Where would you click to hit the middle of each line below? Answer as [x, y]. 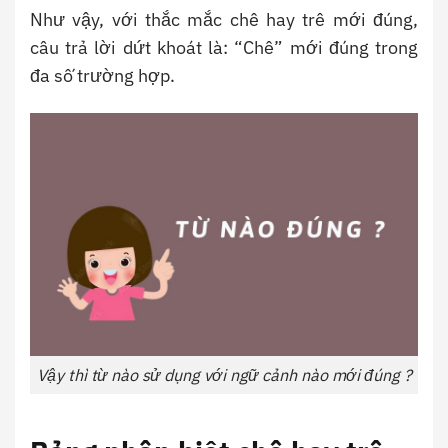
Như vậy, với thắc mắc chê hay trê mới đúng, [224, 19]
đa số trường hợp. [102, 75]
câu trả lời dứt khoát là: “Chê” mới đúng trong [224, 47]
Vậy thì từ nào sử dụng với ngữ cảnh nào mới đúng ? [224, 375]
